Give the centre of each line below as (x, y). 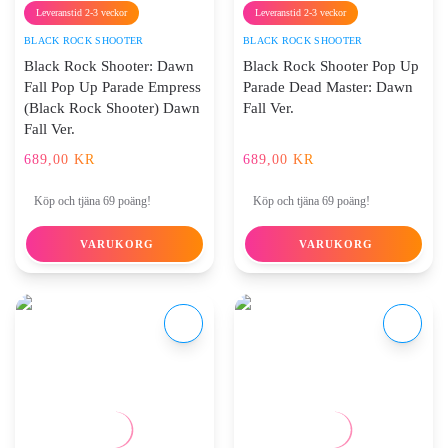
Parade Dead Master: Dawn (328, 87)
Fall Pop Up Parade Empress (112, 87)
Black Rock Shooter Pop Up (331, 66)
